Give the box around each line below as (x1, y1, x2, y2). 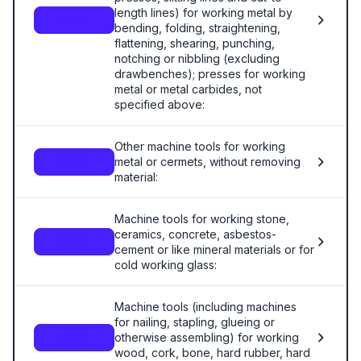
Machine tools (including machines (114, 300, 297, 313)
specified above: (114, 98, 205, 111)
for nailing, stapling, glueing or (114, 315, 275, 329)
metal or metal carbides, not (114, 82, 262, 96)
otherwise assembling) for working (114, 330, 299, 344)
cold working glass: (114, 258, 217, 272)
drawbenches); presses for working (114, 67, 305, 81)
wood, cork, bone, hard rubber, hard (114, 346, 310, 359)
